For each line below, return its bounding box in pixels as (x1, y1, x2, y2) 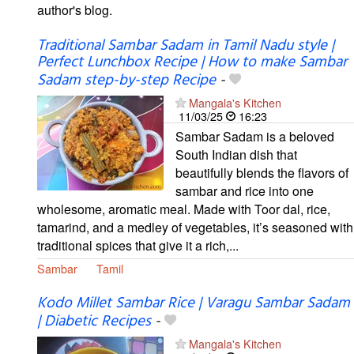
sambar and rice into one (175, 181, 314, 200)
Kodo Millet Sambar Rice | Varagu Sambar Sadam (37, 291, 350, 315)
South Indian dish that (175, 145, 297, 164)
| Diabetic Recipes (37, 309, 151, 333)
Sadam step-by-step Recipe (37, 68, 216, 92)
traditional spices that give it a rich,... (37, 235, 239, 254)
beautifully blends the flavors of (175, 163, 348, 182)
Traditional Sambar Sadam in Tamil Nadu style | (37, 33, 334, 58)
